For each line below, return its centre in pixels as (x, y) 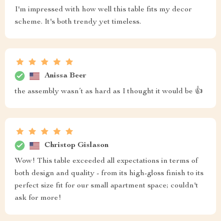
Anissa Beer (65, 76)
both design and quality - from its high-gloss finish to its (109, 174)
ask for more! (38, 199)
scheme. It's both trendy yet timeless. (78, 22)
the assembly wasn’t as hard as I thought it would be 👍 (109, 92)
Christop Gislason (76, 145)
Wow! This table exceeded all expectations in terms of (106, 162)
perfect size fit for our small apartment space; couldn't (107, 186)
